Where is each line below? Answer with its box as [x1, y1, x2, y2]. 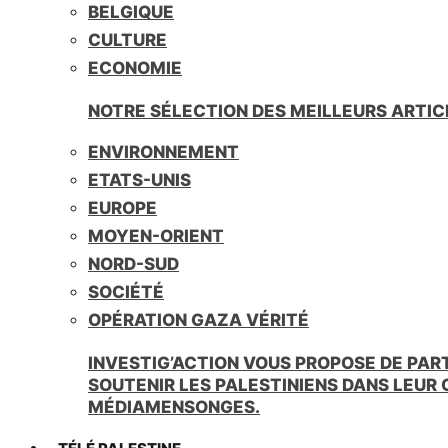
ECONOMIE [88, 57, 182, 78]
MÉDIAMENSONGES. [88, 396, 260, 417]
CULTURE [88, 29, 167, 50]
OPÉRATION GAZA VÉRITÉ [88, 309, 309, 330]
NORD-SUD [88, 253, 179, 274]
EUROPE [88, 197, 157, 218]
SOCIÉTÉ [88, 281, 164, 302]
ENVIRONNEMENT [88, 141, 239, 162]
